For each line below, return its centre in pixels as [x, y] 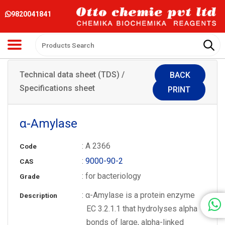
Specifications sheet [57, 88]
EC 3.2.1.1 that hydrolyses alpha [142, 208]
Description [38, 195]
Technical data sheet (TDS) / [72, 74]
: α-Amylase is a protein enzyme [139, 195]
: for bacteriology [112, 176]
